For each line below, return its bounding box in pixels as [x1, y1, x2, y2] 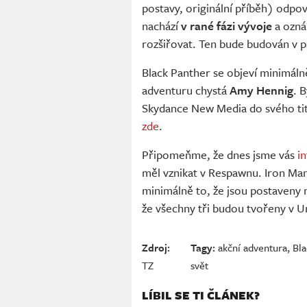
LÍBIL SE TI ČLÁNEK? [142, 286, 260, 304]
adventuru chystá [142, 81, 230, 99]
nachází [142, 16, 181, 34]
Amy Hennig [230, 81, 293, 99]
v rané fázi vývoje [181, 16, 272, 34]
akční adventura [217, 239, 287, 255]
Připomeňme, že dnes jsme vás [142, 145, 297, 163]
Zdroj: [142, 239, 170, 255]
